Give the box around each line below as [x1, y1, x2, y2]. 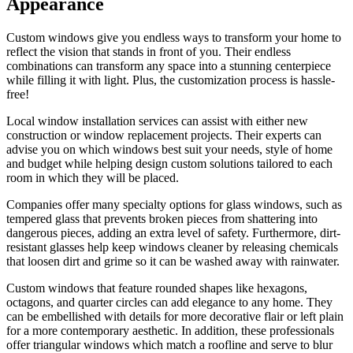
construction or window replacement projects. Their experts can [6, 128, 321, 142]
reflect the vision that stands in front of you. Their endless [6, 44, 291, 58]
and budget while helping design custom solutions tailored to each [6, 156, 333, 170]
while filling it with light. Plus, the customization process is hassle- [6, 72, 335, 87]
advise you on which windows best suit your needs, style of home [6, 142, 333, 156]
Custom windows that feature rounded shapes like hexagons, [6, 281, 307, 295]
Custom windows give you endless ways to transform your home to [6, 30, 341, 44]
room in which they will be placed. [6, 170, 179, 184]
